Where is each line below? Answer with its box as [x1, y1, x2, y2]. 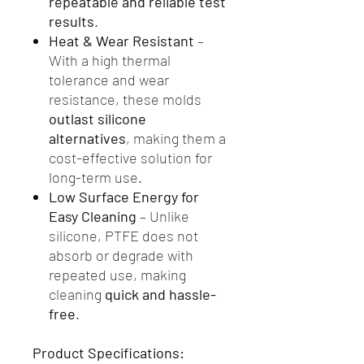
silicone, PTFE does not [49, 227, 198, 245]
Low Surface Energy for [49, 188, 199, 206]
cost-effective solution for [49, 149, 212, 167]
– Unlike [136, 207, 189, 225]
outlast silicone [49, 110, 146, 128]
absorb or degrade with [49, 246, 193, 264]
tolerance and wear [49, 71, 169, 89]
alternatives [49, 129, 126, 147]
